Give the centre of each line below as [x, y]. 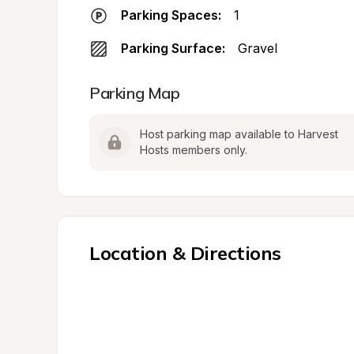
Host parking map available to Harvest [239, 134]
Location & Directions [185, 253]
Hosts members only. [194, 150]
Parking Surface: [173, 48]
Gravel [258, 48]
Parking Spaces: [171, 15]
